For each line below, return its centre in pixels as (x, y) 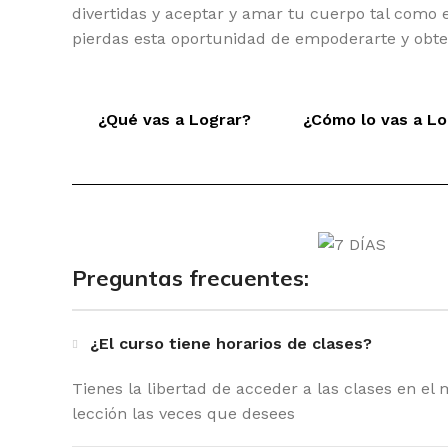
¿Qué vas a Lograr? (174, 119)
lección (99, 413)
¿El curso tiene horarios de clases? (231, 343)
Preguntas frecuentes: (190, 277)
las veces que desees (211, 413)
